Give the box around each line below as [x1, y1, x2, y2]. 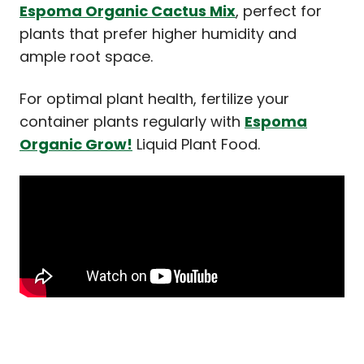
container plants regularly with [19, 110, 245, 132]
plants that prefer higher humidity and [19, 23, 297, 44]
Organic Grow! [19, 133, 132, 154]
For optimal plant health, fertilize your [19, 88, 289, 109]
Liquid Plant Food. [132, 133, 260, 154]
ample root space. [19, 45, 153, 67]
